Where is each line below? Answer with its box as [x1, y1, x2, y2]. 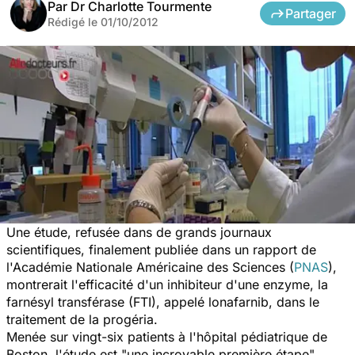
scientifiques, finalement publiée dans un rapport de [6, 241, 316, 258]
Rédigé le [48, 14, 101, 29]
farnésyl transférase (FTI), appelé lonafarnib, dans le [6, 293, 319, 310]
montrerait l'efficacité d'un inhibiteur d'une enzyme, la [6, 276, 328, 292]
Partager [285, 5, 336, 21]
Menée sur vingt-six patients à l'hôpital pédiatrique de [6, 328, 327, 345]
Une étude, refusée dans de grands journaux [6, 223, 272, 240]
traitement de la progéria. [6, 311, 158, 327]
